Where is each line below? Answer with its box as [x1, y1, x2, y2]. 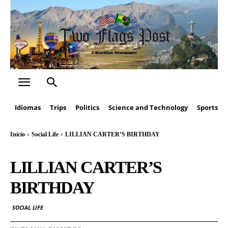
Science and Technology [108, 103, 188, 112]
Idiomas [15, 103, 41, 112]
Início [10, 131, 25, 138]
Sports [197, 103, 218, 112]
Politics [75, 103, 99, 112]
